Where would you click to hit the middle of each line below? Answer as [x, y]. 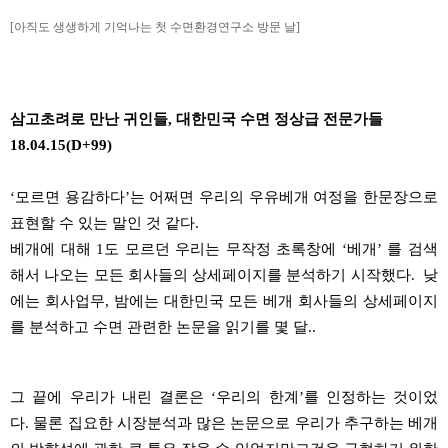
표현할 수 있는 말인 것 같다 [102, 222]
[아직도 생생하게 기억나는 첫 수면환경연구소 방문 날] [155, 26]
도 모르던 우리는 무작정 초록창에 [223, 248]
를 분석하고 [49, 326]
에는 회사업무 [57, 300]
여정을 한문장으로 [373, 196]
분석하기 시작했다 [348, 274]
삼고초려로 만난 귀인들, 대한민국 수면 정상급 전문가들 [196, 118]
